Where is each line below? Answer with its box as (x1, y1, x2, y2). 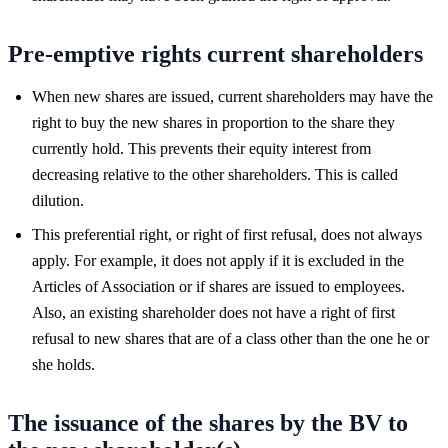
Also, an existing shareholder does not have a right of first (32, 303, 395, 321)
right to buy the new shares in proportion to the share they (32, 113, 395, 131)
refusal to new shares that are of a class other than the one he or (32, 329, 429, 347)
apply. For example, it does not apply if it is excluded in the (32, 251, 404, 269)
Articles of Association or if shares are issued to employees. (32, 277, 405, 295)
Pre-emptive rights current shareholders (8, 40, 423, 67)
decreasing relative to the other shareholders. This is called (32, 165, 398, 183)
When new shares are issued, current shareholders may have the (32, 87, 433, 105)
